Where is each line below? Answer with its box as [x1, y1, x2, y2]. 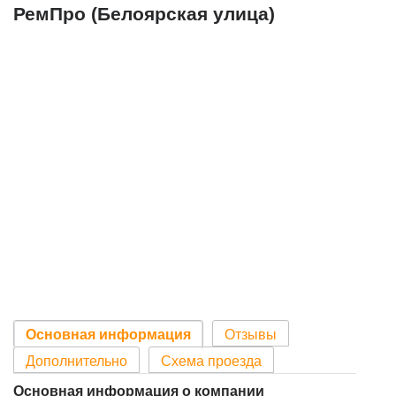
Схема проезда [161, 354, 262, 369]
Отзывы [225, 327, 277, 342]
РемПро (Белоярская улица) [13, 4, 275, 24]
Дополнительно [26, 354, 127, 369]
